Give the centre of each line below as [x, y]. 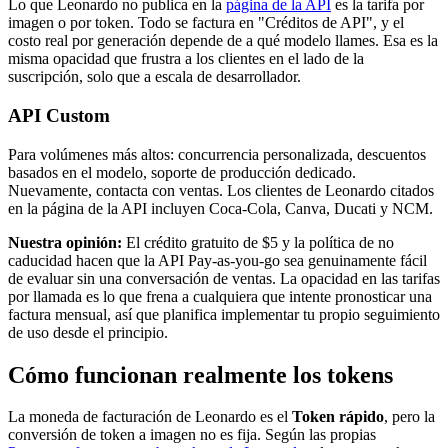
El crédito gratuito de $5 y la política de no [258, 242]
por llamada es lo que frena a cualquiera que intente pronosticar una [220, 296]
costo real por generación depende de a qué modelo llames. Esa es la [223, 41]
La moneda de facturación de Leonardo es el [150, 417]
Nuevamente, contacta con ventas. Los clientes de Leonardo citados [221, 190]
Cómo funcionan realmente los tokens [200, 374]
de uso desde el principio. [88, 332]
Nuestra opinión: [65, 242]
